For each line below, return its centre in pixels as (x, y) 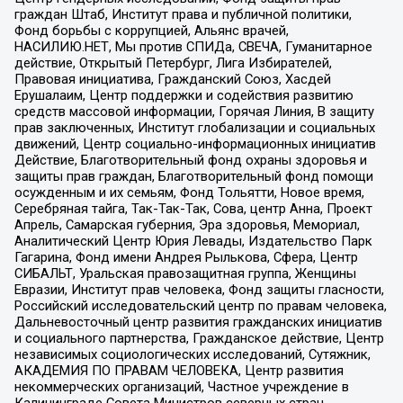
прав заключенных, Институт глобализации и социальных (194, 128)
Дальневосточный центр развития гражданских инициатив (198, 322)
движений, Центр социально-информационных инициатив (195, 144)
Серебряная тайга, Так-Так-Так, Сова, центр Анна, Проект (193, 209)
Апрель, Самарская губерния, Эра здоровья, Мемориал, (187, 225)
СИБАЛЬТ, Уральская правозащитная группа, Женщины (185, 274)
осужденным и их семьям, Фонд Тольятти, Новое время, (189, 193)
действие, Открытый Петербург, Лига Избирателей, (173, 63)
